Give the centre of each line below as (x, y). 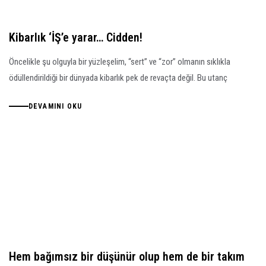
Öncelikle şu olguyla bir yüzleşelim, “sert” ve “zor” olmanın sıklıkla (120, 62)
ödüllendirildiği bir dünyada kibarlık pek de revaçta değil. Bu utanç (118, 78)
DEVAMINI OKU (55, 106)
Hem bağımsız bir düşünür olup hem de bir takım (127, 256)
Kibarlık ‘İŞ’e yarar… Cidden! (76, 38)
